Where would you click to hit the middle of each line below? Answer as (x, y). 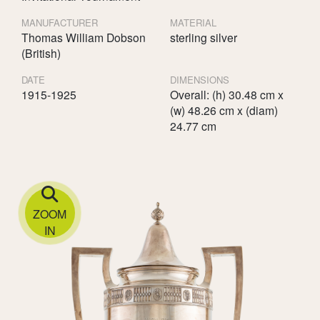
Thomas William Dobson (84, 37)
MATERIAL (193, 22)
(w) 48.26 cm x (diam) (224, 110)
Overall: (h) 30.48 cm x (226, 94)
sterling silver (203, 37)
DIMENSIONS (199, 79)
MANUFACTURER (60, 22)
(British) (41, 52)
